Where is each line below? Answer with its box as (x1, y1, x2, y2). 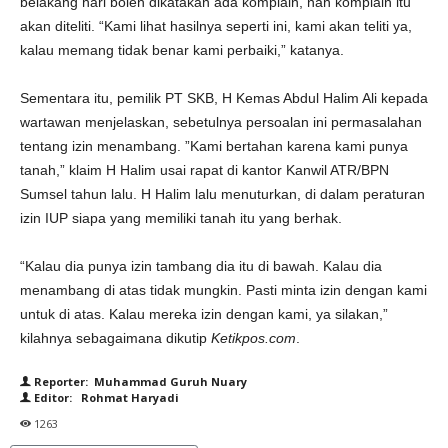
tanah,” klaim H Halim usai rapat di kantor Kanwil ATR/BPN (20, 162, 389, 178)
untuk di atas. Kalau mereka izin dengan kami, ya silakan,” (20, 306, 388, 322)
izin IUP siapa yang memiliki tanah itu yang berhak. (20, 210, 342, 226)
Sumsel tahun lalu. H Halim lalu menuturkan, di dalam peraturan (20, 186, 425, 202)
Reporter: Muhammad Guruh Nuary (31, 374, 247, 389)
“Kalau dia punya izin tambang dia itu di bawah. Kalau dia (20, 258, 382, 274)
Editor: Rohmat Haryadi (31, 390, 179, 405)
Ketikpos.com (211, 330, 296, 346)
